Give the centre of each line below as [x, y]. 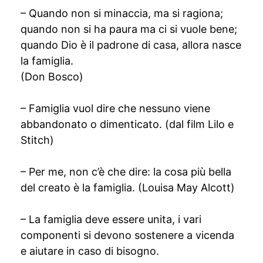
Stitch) [37, 140]
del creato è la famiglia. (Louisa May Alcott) [128, 188]
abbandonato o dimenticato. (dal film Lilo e [127, 124]
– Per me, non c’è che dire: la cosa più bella [126, 172]
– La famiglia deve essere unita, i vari [111, 219]
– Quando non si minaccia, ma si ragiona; [122, 13]
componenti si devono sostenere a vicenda [127, 235]
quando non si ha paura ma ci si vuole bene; [129, 29]
